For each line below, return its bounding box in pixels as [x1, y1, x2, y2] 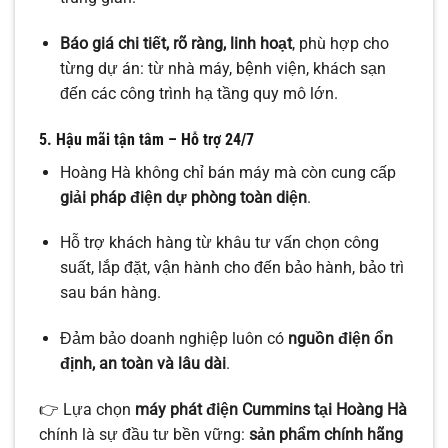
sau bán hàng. [59, 283, 161, 303]
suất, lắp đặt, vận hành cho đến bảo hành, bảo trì [59, 258, 404, 278]
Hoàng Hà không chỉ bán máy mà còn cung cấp [59, 162, 396, 182]
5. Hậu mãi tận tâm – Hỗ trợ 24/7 [39, 129, 254, 149]
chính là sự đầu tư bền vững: [39, 425, 249, 445]
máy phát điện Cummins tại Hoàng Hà [135, 400, 407, 420]
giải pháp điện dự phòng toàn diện [59, 187, 307, 207]
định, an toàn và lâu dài [59, 354, 226, 374]
